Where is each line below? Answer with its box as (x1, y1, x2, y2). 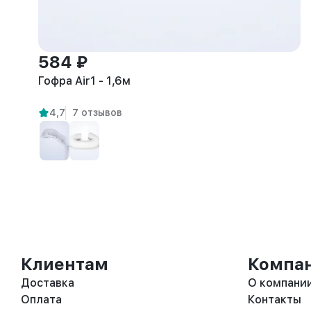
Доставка (21, 276, 74, 289)
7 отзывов (72, 107, 122, 118)
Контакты (248, 293, 301, 306)
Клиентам (21, 254, 108, 274)
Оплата (21, 293, 62, 306)
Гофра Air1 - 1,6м (38, 74, 131, 87)
